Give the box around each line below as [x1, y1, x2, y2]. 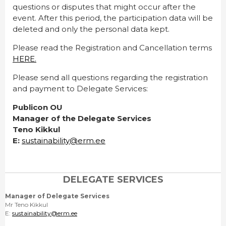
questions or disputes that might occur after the [13, 2, 196, 12]
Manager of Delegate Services [5, 192, 109, 200]
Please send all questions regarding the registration [13, 73, 208, 83]
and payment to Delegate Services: [13, 84, 148, 94]
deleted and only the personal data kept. [13, 24, 169, 34]
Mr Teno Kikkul [5, 201, 48, 209]
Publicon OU [13, 102, 63, 112]
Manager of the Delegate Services [13, 114, 151, 124]
